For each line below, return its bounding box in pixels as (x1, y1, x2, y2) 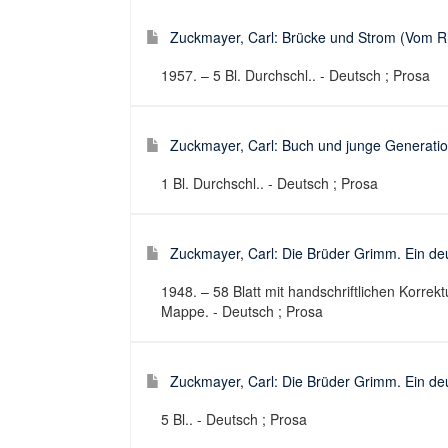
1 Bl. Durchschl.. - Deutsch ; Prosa (161, 173, 378, 193)
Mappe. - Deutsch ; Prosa (161, 301, 323, 321)
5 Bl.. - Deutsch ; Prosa (161, 409, 307, 429)
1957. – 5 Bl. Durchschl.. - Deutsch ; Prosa (161, 65, 430, 85)
